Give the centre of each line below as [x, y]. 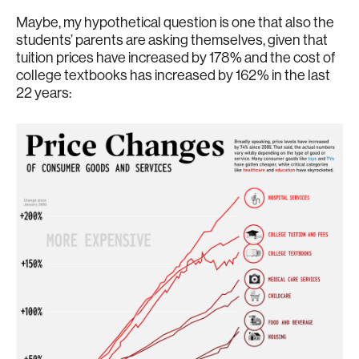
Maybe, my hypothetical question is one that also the [175, 22]
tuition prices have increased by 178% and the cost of [175, 57]
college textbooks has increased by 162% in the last [173, 75]
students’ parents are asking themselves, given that [172, 40]
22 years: [44, 93]
